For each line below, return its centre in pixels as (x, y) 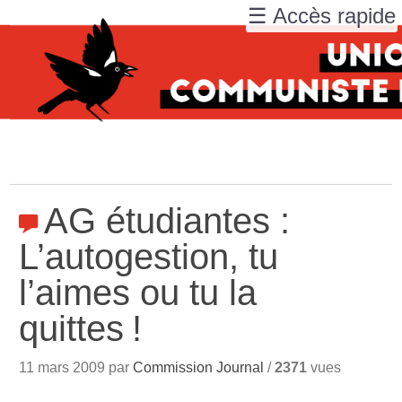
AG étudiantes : (167, 221)
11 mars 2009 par (76, 367)
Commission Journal (199, 367)
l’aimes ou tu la (138, 293)
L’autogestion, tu (149, 257)
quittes (72, 328)
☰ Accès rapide (322, 16)
